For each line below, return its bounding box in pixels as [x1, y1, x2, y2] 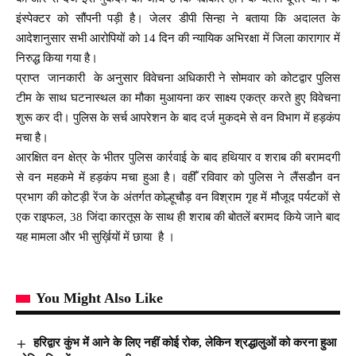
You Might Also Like [36, 290, 163, 307]
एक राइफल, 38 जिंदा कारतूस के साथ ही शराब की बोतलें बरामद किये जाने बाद [16, 211, 340, 224]
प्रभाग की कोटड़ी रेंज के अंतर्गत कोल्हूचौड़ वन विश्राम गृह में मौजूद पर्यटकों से [16, 191, 340, 204]
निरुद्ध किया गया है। [16, 52, 98, 65]
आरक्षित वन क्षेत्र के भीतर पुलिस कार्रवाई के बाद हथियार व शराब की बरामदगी [16, 151, 340, 164]
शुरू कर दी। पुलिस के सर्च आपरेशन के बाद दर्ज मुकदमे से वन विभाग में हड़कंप [16, 111, 340, 125]
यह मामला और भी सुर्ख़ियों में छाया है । [16, 230, 175, 244]
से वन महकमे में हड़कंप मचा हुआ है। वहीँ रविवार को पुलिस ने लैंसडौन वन [16, 171, 340, 184]
